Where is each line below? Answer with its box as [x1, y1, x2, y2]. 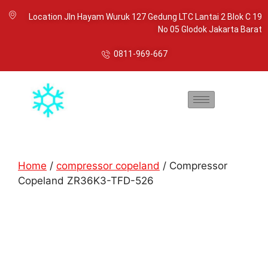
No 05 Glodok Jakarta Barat [158, 25, 262, 34]
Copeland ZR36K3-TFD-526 [18, 174, 154, 187]
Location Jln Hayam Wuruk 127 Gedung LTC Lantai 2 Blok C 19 [29, 12, 262, 22]
